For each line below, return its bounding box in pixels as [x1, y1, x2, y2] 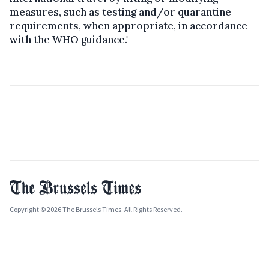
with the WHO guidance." [10, 33, 129, 47]
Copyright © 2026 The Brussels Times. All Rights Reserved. [10, 205, 183, 214]
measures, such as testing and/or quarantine [10, 5, 231, 19]
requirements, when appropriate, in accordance [10, 19, 247, 33]
